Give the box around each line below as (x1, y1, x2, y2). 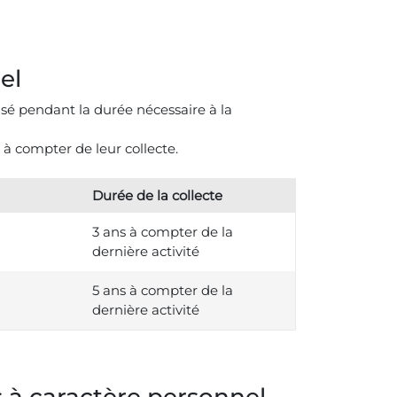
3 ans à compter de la (91, 223, 233, 240)
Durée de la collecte (91, 187, 222, 204)
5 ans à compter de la (91, 282, 233, 299)
